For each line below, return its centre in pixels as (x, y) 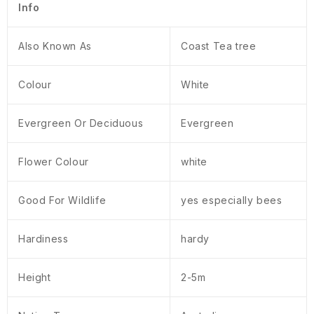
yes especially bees (232, 200)
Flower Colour (54, 162)
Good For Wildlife (62, 200)
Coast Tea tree (219, 46)
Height (35, 278)
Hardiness (43, 239)
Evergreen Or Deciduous (81, 123)
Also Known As (55, 46)
